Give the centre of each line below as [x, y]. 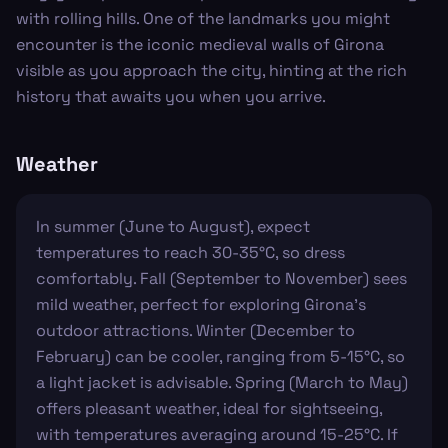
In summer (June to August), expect [173, 226]
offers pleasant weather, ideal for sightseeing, [209, 408]
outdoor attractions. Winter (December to [195, 330]
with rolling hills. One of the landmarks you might [203, 18]
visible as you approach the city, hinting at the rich [211, 70]
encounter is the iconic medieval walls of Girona [200, 44]
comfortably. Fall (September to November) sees [221, 278]
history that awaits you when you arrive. [171, 96]
